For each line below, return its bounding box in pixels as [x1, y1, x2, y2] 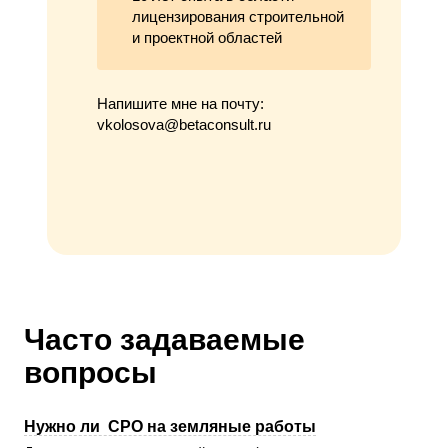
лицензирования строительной [131, 7, 344, 25]
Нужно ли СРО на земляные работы [24, 417, 316, 435]
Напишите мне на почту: [97, 94, 265, 112]
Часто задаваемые [24, 322, 305, 356]
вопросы [24, 355, 157, 389]
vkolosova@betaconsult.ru [97, 115, 272, 133]
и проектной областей [131, 28, 282, 46]
